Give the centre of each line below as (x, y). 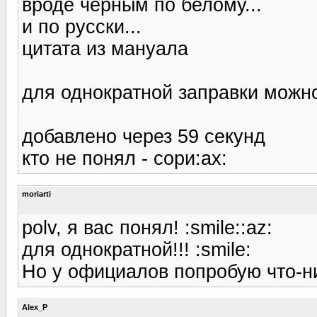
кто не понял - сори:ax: (125, 158)
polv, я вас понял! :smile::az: (147, 227)
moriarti (36, 194)
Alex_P (35, 307)
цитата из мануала (105, 48)
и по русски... (82, 27)
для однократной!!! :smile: (137, 249)
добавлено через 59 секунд (144, 136)
